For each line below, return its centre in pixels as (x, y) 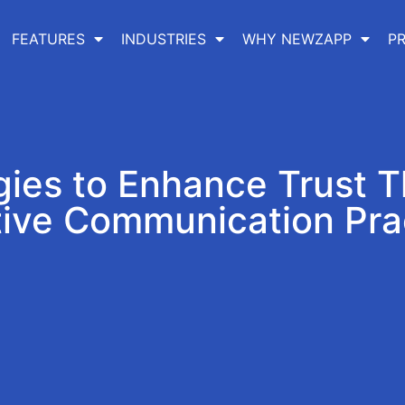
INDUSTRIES (163, 39)
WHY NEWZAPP (297, 39)
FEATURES (48, 39)
